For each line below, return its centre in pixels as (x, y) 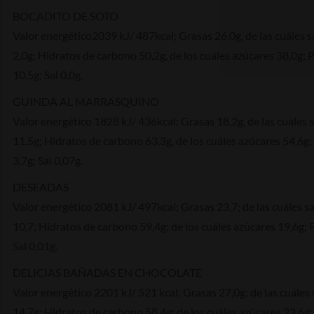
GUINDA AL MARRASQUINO (86, 101)
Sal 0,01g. (35, 245)
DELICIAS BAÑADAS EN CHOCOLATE (107, 272)
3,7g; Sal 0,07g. (48, 160)
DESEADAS (41, 186)
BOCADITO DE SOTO (66, 15)
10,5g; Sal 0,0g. (48, 74)
